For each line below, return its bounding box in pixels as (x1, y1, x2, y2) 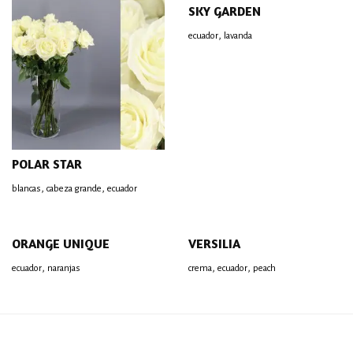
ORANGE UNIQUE (12, 236, 110, 251)
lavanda (224, 31, 252, 41)
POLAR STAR (12, 156, 82, 172)
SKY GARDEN (188, 3, 261, 19)
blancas (12, 184, 41, 194)
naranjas (47, 263, 80, 273)
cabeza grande (46, 184, 102, 194)
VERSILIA (188, 236, 240, 251)
